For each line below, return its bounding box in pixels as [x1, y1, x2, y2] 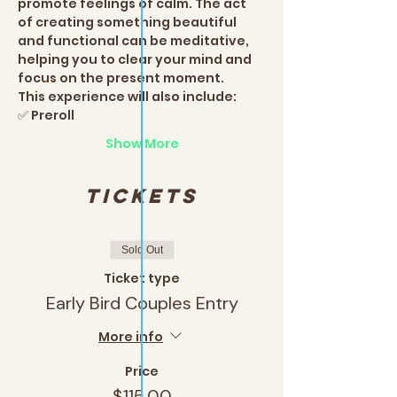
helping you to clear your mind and [18, 51, 254, 69]
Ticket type [104, 269, 180, 288]
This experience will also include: [18, 88, 237, 106]
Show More [105, 135, 179, 153]
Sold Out [121, 244, 163, 257]
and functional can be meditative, [18, 32, 252, 51]
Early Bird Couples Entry [45, 292, 238, 315]
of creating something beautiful [18, 13, 239, 32]
